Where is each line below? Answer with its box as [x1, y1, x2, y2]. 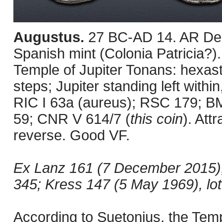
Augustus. [13, 29, 88, 45]
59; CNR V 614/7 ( [13, 111, 130, 127]
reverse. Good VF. [13, 127, 130, 143]
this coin [130, 111, 183, 127]
